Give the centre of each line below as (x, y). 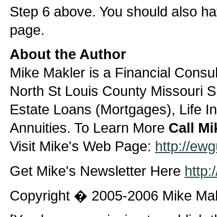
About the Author (68, 54)
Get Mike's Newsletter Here (97, 171)
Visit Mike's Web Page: (82, 146)
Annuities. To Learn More (89, 128)
